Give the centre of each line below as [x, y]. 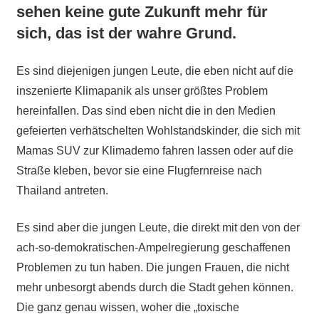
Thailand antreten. [62, 190]
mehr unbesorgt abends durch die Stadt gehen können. [155, 287]
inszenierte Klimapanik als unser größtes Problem [142, 90]
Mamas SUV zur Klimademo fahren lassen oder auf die [155, 150]
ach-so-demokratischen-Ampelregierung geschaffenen [153, 247]
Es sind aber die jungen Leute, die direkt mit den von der [158, 227]
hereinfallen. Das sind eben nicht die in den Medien [146, 110]
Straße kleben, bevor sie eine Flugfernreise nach [139, 170]
